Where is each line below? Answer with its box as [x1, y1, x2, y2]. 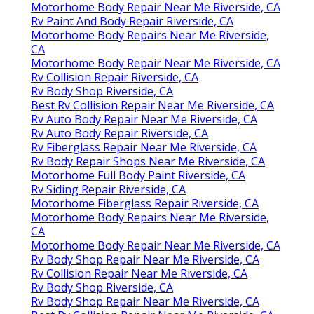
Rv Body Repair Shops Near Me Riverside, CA [31, 153, 265, 169]
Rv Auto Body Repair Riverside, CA [31, 125, 208, 141]
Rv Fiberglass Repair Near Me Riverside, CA [31, 139, 257, 155]
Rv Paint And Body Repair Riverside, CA [31, 13, 233, 29]
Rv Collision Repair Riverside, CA [31, 69, 198, 85]
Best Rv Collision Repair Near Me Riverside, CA [31, 97, 274, 113]
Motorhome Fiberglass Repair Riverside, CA [31, 195, 259, 211]
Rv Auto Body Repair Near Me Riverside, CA [31, 111, 257, 127]
